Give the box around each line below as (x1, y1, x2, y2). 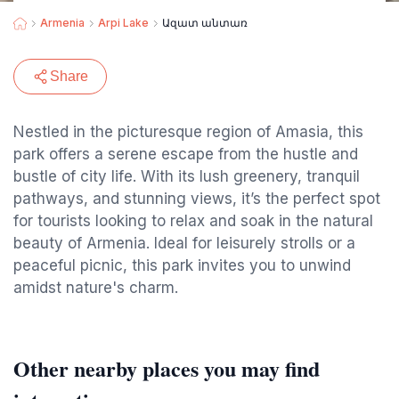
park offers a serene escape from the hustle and (13, 145, 358, 163)
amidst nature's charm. (13, 279, 178, 297)
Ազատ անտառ (162, 16, 248, 29)
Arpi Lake (98, 16, 149, 29)
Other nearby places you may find (13, 353, 320, 384)
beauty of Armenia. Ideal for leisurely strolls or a (13, 234, 355, 252)
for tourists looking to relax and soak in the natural (13, 212, 373, 230)
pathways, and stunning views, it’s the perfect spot (13, 190, 380, 208)
